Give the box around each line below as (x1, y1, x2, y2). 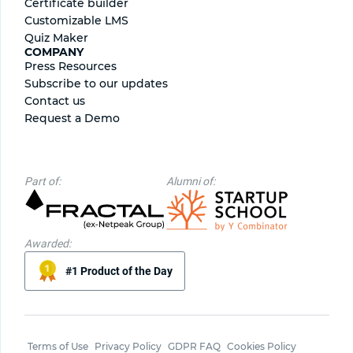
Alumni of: (166, 175, 215, 188)
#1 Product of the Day (65, 265, 173, 278)
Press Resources (24, 59, 117, 74)
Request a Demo (24, 111, 120, 126)
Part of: (24, 175, 61, 188)
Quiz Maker (24, 31, 88, 46)
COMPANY (24, 45, 84, 60)
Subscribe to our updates (24, 76, 168, 91)
